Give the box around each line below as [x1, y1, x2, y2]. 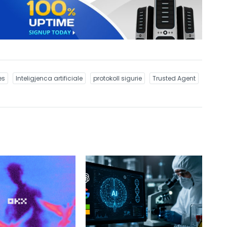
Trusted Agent [153, 73, 196, 83]
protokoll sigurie [93, 73, 142, 83]
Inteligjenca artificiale [16, 73, 83, 83]
